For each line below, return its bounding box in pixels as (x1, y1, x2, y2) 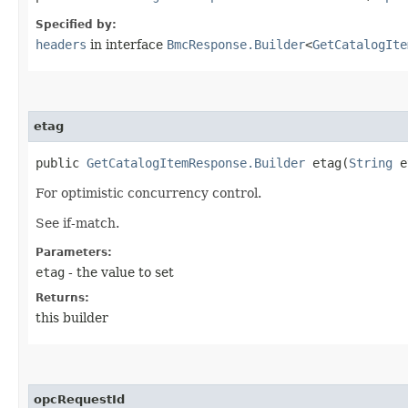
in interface (87, 36, 167, 52)
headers (36, 36, 87, 52)
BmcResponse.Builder (167, 36, 305, 52)
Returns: (36, 291, 89, 304)
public (36, 155, 87, 170)
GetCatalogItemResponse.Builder (87, 155, 305, 170)
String (349, 155, 393, 170)
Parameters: (36, 245, 112, 259)
